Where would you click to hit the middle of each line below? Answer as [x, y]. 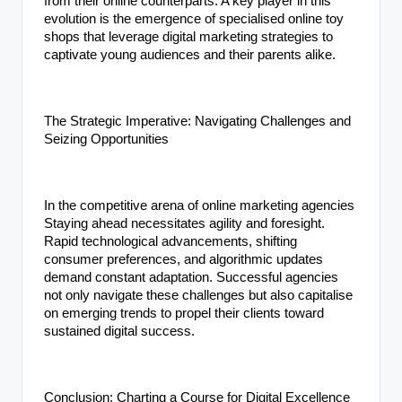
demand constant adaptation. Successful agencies [191, 277]
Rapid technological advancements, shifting [170, 241]
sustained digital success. [119, 331]
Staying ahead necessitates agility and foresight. [184, 223]
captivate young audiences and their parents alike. [190, 54]
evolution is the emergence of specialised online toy [194, 18]
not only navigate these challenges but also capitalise [198, 295]
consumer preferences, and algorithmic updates [184, 259]
